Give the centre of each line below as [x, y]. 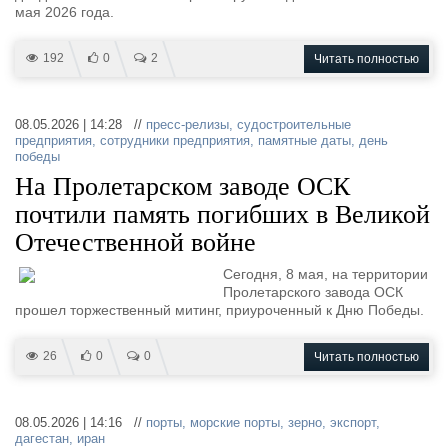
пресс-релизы [187, 124]
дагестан [42, 438]
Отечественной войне [135, 242]
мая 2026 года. [64, 12]
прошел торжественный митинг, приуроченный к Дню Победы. [219, 310]
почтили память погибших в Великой [222, 214]
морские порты [235, 422]
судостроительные [294, 124]
